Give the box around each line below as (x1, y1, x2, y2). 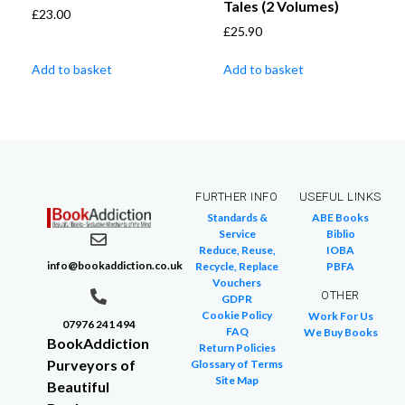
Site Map (215, 373, 259, 388)
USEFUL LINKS (298, 190, 381, 204)
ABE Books (312, 211, 370, 225)
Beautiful (47, 378, 109, 396)
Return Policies (198, 341, 276, 355)
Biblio (325, 227, 355, 241)
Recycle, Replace (195, 259, 278, 274)
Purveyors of (47, 356, 136, 374)
